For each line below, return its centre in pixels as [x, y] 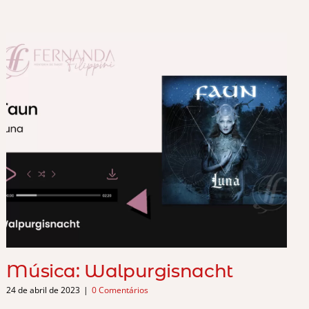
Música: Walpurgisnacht [120, 271]
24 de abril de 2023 [43, 290]
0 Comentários [120, 290]
